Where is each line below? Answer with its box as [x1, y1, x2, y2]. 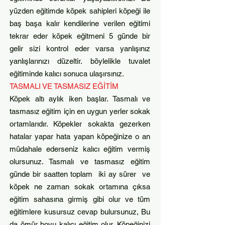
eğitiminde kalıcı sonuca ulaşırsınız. [10, 69, 126, 78]
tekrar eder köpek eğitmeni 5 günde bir [10, 32, 150, 40]
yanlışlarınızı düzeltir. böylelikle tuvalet [10, 57, 150, 65]
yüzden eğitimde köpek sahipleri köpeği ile [10, 7, 150, 15]
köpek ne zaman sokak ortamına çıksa [10, 182, 150, 191]
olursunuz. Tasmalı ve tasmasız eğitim [10, 157, 150, 166]
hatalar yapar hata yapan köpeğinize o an [10, 132, 150, 141]
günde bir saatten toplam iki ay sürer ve [10, 170, 150, 178]
